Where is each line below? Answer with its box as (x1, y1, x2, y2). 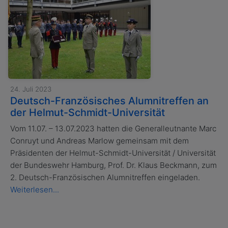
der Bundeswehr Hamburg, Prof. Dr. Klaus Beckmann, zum (10, 160, 217, 170)
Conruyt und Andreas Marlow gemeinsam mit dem (10, 136, 189, 146)
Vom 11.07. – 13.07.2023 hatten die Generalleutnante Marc (10, 124, 216, 134)
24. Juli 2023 (10, 85, 51, 94)
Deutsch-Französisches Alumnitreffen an (10, 95, 209, 107)
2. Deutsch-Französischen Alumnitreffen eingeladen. (10, 173, 202, 183)
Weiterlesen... (10, 185, 59, 195)
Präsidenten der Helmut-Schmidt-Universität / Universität (10, 148, 216, 158)
